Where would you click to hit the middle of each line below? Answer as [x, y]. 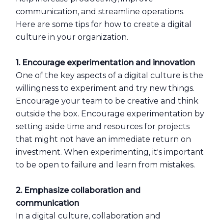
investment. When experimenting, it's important [110, 152]
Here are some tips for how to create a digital [104, 24]
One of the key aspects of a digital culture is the [110, 75]
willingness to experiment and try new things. [105, 88]
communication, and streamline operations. [100, 12]
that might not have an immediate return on [103, 139]
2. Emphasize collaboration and [78, 190]
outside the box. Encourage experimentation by [110, 114]
